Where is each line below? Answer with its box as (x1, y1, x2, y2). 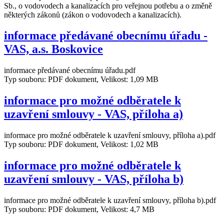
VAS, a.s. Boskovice (4, 42, 103, 56)
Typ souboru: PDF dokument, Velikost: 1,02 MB (4, 140, 158, 149)
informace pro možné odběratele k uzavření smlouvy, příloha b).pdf (4, 195, 216, 204)
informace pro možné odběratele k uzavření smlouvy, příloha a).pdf (4, 131, 215, 140)
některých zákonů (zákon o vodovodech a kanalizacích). (4, 10, 183, 19)
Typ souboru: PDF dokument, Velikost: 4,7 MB (4, 204, 154, 213)
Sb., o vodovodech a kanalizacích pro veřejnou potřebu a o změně (4, 1, 212, 10)
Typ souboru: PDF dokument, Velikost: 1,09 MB (4, 75, 158, 84)
